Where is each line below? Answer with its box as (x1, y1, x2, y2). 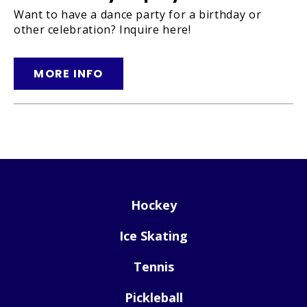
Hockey (130, 197, 177, 214)
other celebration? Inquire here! (14, 22, 191, 38)
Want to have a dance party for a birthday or (14, 7, 262, 23)
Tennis (133, 258, 174, 275)
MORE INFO (34, 66, 103, 82)
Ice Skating (119, 228, 188, 245)
